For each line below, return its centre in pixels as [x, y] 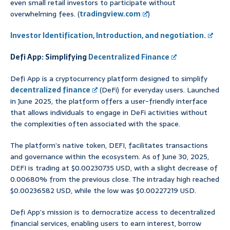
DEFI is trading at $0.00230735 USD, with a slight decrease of [114, 168]
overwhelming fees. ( [45, 14]
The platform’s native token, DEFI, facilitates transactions [109, 146]
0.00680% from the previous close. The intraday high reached [115, 179]
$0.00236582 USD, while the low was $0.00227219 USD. [103, 191]
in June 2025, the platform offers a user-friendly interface [109, 101]
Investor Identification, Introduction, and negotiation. [108, 36]
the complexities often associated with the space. [95, 124]
